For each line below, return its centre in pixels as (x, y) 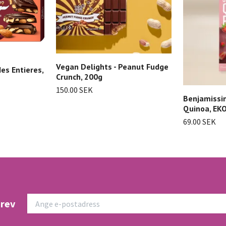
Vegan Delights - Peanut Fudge (112, 66)
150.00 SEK (74, 90)
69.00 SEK (200, 121)
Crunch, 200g (79, 76)
